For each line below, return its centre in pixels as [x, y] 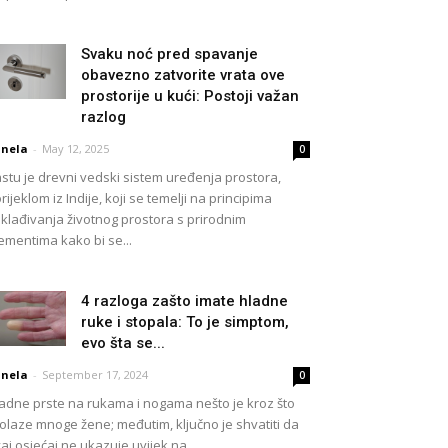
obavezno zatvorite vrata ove [183, 75]
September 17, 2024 [95, 374]
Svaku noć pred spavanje [169, 54]
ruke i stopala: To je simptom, [185, 322]
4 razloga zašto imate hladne [184, 301]
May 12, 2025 [75, 148]
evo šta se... [123, 343]
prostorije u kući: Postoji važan [190, 96]
